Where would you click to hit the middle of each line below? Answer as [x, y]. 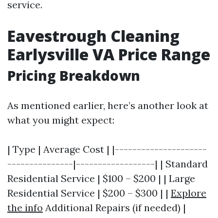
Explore [189, 193]
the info [25, 208]
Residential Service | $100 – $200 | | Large [101, 178]
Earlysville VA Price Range [109, 54]
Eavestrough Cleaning [93, 36]
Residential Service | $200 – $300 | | [89, 193]
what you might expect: [61, 120]
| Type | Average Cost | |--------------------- [107, 149]
